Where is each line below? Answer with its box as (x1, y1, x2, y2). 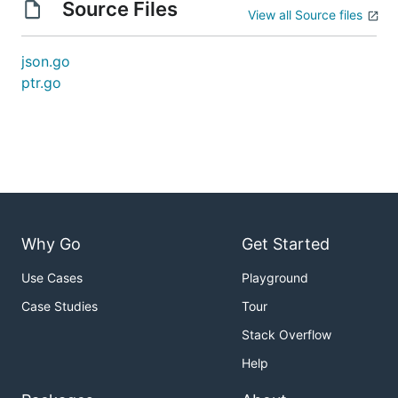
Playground (242, 270, 308, 286)
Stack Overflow (242, 327, 331, 343)
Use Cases (21, 270, 83, 286)
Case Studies (21, 298, 98, 314)
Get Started (242, 235, 330, 254)
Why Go (21, 235, 81, 254)
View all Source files (248, 7, 362, 22)
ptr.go (21, 74, 61, 92)
